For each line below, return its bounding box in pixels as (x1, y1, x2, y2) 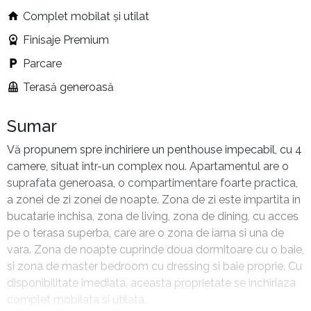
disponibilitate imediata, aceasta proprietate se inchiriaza (7, 276, 296, 290)
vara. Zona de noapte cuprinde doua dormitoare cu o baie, (7, 243, 304, 257)
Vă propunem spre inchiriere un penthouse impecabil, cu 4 (7, 143, 302, 157)
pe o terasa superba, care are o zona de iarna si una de (7, 226, 284, 240)
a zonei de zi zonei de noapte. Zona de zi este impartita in (7, 193, 301, 207)
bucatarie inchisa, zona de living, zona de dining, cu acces (7, 210, 299, 224)
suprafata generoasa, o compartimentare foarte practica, (7, 176, 298, 190)
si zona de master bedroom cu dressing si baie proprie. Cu (7, 260, 302, 274)
